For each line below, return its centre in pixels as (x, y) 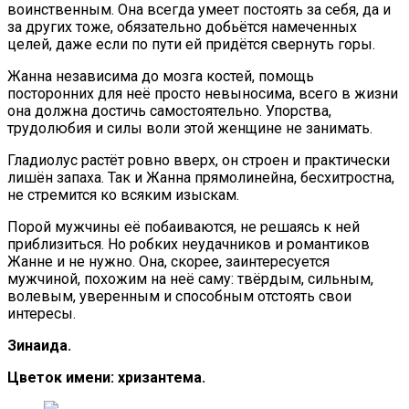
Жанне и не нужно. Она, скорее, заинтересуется (168, 261)
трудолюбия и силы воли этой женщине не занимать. (190, 128)
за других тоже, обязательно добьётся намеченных (182, 26)
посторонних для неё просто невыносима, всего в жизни (203, 93)
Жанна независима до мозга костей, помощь (161, 76)
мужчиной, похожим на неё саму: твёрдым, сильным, (190, 278)
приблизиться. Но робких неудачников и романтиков (189, 244)
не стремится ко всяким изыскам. (123, 194)
